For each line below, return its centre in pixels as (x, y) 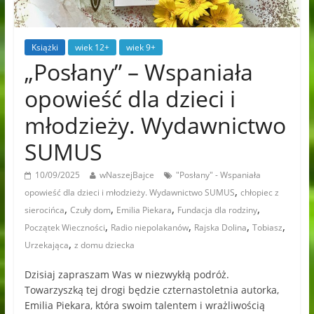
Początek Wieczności (64, 228)
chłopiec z (259, 193)
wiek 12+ (92, 48)
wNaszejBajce (127, 175)
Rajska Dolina (220, 228)
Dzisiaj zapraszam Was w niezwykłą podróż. (127, 275)
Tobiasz (267, 228)
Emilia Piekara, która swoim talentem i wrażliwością (144, 306)
